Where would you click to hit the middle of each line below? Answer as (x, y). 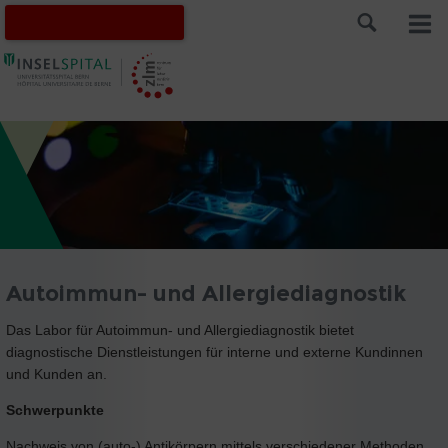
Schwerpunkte (55, 409)
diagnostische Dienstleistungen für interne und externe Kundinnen (214, 351)
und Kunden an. (58, 373)
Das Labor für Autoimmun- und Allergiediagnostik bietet (180, 329)
